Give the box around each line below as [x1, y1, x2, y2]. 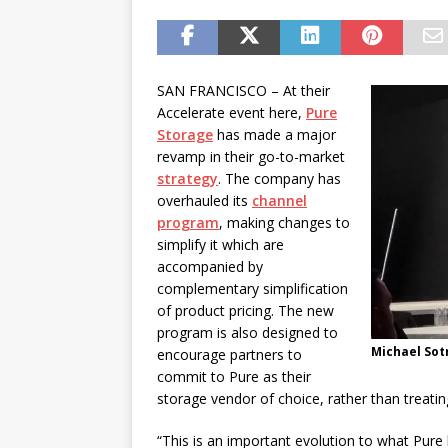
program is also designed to [157, 323, 338, 342]
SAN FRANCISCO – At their [157, 81, 330, 100]
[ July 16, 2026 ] [282, 34, 369, 51]
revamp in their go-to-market [157, 147, 345, 166]
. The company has [218, 169, 341, 188]
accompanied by [157, 257, 263, 276]
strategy [157, 169, 218, 188]
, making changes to [219, 213, 350, 232]
